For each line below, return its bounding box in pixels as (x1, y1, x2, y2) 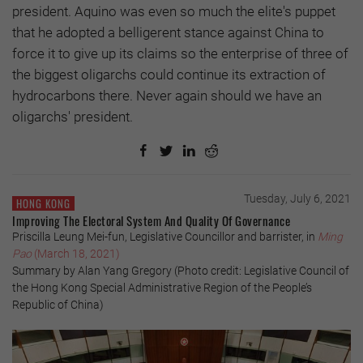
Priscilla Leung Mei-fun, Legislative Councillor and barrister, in (12, 229, 318, 243)
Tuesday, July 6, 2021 (244, 191, 351, 205)
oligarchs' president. (12, 108, 133, 125)
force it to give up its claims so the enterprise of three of (12, 45, 348, 62)
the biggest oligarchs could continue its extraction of (12, 66, 326, 83)
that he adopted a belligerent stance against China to (12, 23, 324, 41)
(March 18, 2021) (34, 246, 120, 260)
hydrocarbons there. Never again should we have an (12, 87, 322, 104)
